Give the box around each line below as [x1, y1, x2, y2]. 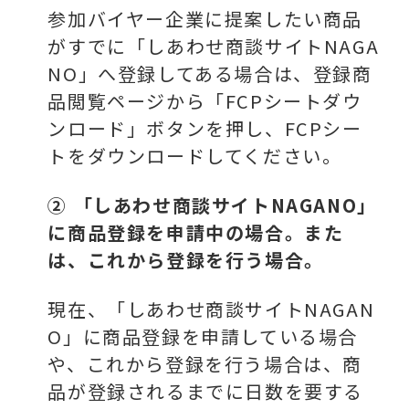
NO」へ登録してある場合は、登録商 [47, 59, 372, 87]
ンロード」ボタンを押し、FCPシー [47, 114, 362, 142]
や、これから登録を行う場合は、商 [47, 350, 363, 377]
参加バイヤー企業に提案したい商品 [47, 5, 363, 32]
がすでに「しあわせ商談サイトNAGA [47, 32, 380, 59]
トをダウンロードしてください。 [47, 142, 342, 169]
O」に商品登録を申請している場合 [47, 322, 359, 350]
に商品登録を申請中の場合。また [47, 218, 344, 246]
